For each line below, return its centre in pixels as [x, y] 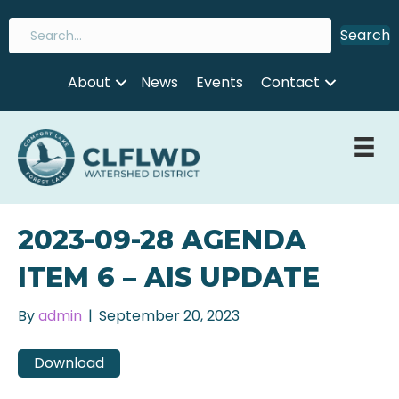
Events [219, 82]
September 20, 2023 [169, 315]
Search [365, 35]
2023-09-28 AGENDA [162, 240]
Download [69, 363]
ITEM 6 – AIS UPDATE [169, 277]
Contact [290, 82]
